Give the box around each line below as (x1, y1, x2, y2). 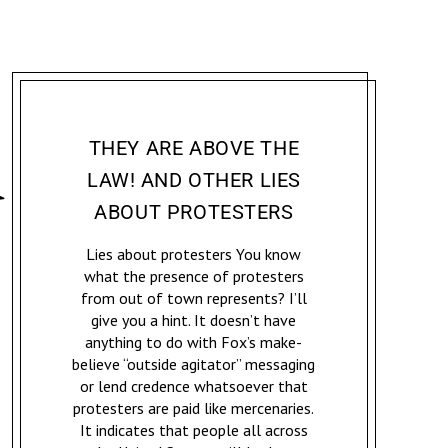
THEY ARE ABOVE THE (88, 136, 300, 160)
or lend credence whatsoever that (79, 376, 308, 396)
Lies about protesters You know (86, 244, 302, 264)
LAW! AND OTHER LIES (86, 168, 301, 192)
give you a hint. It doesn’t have (91, 310, 297, 330)
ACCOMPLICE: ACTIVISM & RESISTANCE (63, 111, 232, 124)
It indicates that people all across (79, 420, 308, 440)
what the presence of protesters (83, 266, 304, 286)
